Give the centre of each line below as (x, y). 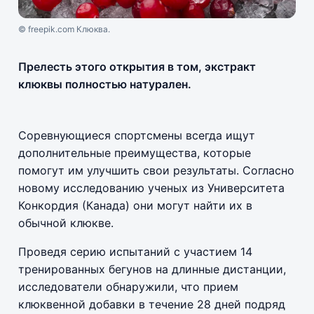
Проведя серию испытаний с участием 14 (135, 251)
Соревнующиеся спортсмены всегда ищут (137, 135)
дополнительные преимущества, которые (135, 152)
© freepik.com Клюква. (64, 29)
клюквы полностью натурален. (105, 84)
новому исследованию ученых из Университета (151, 187)
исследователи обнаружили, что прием (128, 286)
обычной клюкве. (66, 223)
